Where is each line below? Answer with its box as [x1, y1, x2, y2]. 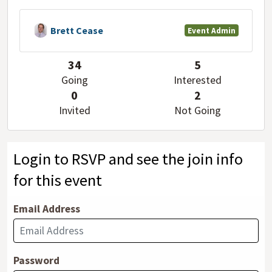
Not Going [174, 104, 221, 118]
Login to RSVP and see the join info [13, 148, 243, 169]
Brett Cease [50, 24, 103, 36]
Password [13, 254, 59, 268]
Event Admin [187, 25, 236, 36]
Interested [173, 73, 222, 87]
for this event [13, 169, 102, 190]
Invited [58, 104, 90, 118]
